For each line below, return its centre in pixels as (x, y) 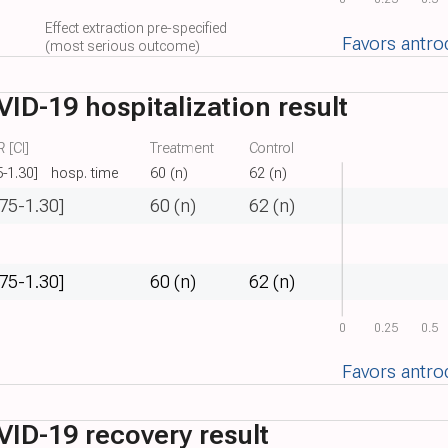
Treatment (182, 148)
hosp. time (85, 172)
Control (272, 148)
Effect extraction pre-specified (135, 27)
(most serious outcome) (122, 46)
